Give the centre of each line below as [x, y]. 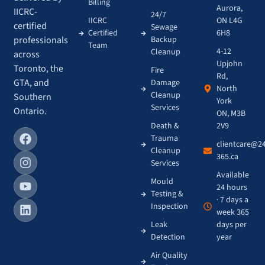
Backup [164, 39]
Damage [165, 83]
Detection [168, 237]
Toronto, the [39, 69]
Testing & [167, 194]
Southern [33, 97]
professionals [41, 41]
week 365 [233, 212]
